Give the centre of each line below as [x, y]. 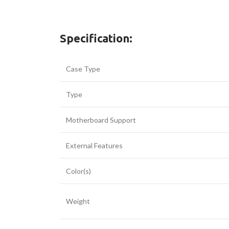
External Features [94, 145]
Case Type [83, 69]
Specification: [96, 38]
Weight [78, 201]
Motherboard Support [101, 120]
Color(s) [78, 171]
